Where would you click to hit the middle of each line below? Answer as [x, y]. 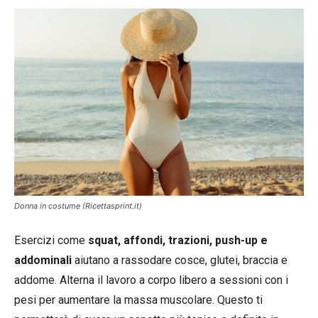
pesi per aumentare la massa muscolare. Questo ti [138, 300]
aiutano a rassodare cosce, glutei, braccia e [180, 261]
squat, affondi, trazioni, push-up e [178, 241]
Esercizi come [51, 241]
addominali [43, 261]
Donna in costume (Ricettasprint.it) [78, 206]
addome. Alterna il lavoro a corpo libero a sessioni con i [151, 280]
